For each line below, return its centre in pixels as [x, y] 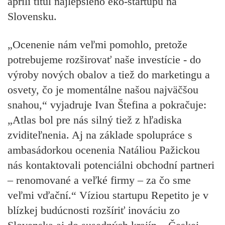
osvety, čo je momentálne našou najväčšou [103, 89]
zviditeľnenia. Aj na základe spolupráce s [100, 135]
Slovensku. [32, 16]
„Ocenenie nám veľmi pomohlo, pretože [97, 44]
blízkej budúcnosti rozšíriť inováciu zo [94, 210]
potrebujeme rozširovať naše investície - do [104, 59]
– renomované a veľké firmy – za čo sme [99, 180]
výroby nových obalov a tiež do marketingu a [109, 74]
